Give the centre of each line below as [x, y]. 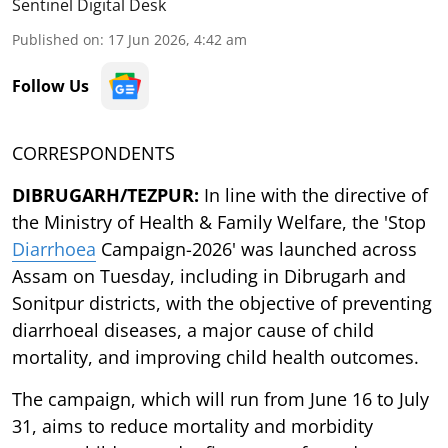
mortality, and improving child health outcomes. [215, 356]
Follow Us [50, 85]
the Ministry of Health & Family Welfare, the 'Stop [219, 221]
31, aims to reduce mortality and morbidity [192, 425]
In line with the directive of [316, 194]
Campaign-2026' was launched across [256, 248]
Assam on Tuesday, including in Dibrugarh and [209, 275]
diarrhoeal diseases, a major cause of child [193, 329]
